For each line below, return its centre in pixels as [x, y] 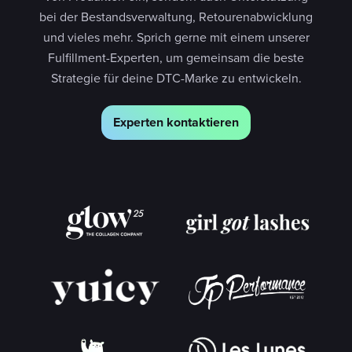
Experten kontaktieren [176, 122]
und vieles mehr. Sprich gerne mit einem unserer [176, 37]
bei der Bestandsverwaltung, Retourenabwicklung [176, 16]
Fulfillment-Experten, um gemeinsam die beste [176, 57]
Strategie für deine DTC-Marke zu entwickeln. [176, 77]
